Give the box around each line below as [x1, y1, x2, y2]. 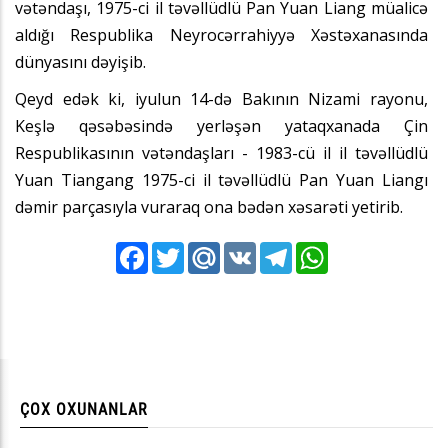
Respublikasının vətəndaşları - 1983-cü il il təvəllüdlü [15, 141, 428, 164]
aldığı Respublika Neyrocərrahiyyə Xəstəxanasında [15, 23, 428, 46]
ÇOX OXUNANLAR [20, 399, 148, 419]
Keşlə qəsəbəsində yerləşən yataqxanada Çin [15, 114, 428, 137]
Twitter [183, 246, 230, 266]
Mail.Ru [219, 246, 267, 266]
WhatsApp [327, 246, 394, 266]
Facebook [147, 246, 212, 266]
